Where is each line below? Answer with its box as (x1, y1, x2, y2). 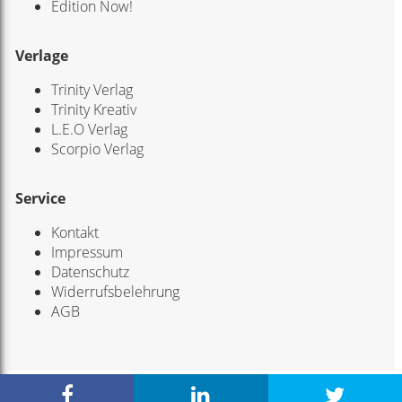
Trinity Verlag (50, 80, 133, 100)
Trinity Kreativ (50, 100, 136, 120)
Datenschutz (50, 262, 129, 283)
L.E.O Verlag (50, 119, 127, 140)
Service (14, 188, 66, 209)
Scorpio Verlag (50, 139, 144, 160)
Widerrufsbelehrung (50, 282, 179, 302)
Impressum (50, 242, 123, 263)
